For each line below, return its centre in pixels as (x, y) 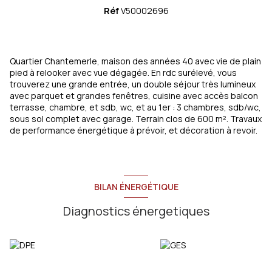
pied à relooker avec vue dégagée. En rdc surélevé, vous (123, 73)
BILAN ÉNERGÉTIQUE (136, 186)
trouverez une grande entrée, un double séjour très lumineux (133, 84)
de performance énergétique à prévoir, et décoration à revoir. (134, 131)
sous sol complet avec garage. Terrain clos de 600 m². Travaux (136, 119)
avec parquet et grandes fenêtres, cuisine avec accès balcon (134, 96)
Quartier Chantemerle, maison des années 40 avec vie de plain (135, 61)
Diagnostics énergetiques (136, 211)
